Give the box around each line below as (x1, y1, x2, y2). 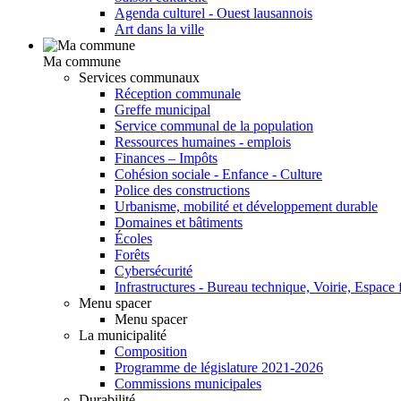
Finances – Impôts (115, 150, 218, 166)
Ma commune (43, 54, 121, 69)
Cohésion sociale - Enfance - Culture (115, 166, 322, 182)
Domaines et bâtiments (115, 215, 243, 230)
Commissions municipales (115, 376, 261, 391)
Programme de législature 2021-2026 (115, 360, 323, 375)
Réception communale (115, 86, 241, 101)
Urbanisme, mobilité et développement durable (115, 199, 378, 214)
